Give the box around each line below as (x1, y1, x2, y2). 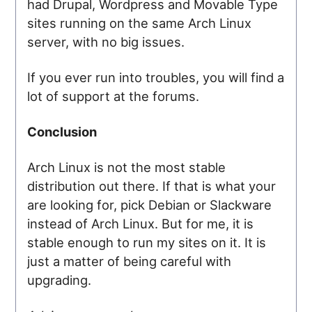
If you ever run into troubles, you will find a (27, 69, 285, 85)
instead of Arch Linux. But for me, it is (27, 215, 254, 231)
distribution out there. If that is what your (27, 178, 276, 194)
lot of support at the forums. (27, 88, 200, 104)
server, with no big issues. (27, 33, 185, 49)
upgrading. (27, 272, 92, 288)
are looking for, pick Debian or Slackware (27, 196, 272, 212)
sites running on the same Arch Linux (27, 15, 252, 31)
